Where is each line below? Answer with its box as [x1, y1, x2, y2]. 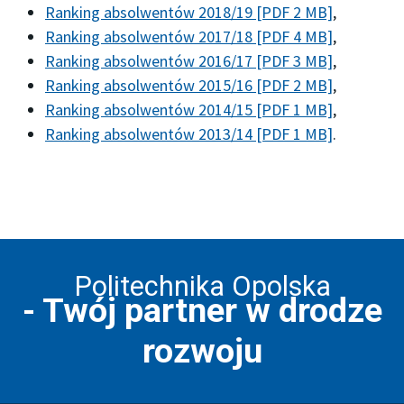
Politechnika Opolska [73, 271, 331, 302]
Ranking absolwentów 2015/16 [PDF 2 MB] [45, 75, 333, 96]
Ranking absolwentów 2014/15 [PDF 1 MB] [45, 99, 333, 120]
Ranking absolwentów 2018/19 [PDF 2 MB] [45, 2, 333, 23]
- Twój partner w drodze [22, 290, 382, 330]
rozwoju [142, 331, 262, 371]
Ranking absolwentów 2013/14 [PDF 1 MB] [45, 124, 333, 144]
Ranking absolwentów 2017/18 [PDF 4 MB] [45, 26, 333, 47]
